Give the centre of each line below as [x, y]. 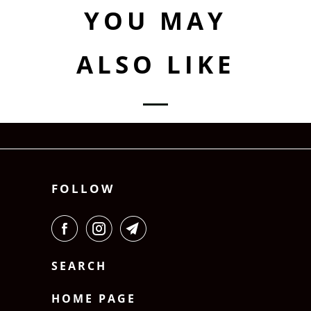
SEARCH [79, 266]
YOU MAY [155, 20]
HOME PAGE [94, 299]
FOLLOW [83, 189]
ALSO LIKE [155, 64]
